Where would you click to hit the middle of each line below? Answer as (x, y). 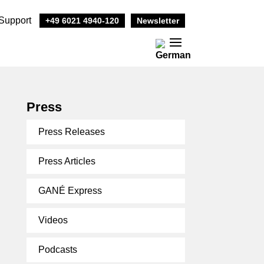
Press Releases (71, 132)
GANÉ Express (70, 191)
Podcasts (57, 250)
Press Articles (67, 161)
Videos (53, 220)
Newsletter (158, 21)
